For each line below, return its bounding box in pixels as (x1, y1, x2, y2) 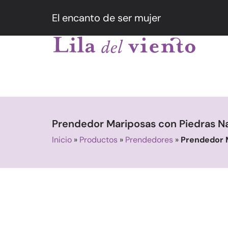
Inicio (52, 134, 72, 145)
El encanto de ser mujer (52, 11, 161, 24)
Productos (79, 134, 118, 145)
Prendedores (125, 134, 173, 145)
